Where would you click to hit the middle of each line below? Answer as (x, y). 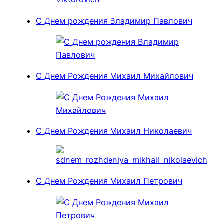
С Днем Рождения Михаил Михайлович (114, 76)
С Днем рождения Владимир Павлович (114, 21)
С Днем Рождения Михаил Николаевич (114, 131)
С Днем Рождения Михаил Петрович (109, 181)
